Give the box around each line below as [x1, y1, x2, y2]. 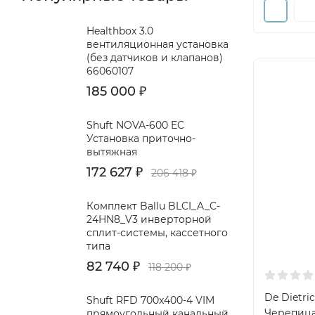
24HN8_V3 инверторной [86, 213, 212, 226]
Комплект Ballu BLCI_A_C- [86, 200, 220, 212]
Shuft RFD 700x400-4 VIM [86, 294, 214, 307]
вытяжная [86, 146, 137, 158]
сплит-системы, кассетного [86, 226, 228, 239]
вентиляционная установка [86, 38, 229, 51]
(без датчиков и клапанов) [86, 51, 223, 64]
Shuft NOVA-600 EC [86, 119, 184, 131]
